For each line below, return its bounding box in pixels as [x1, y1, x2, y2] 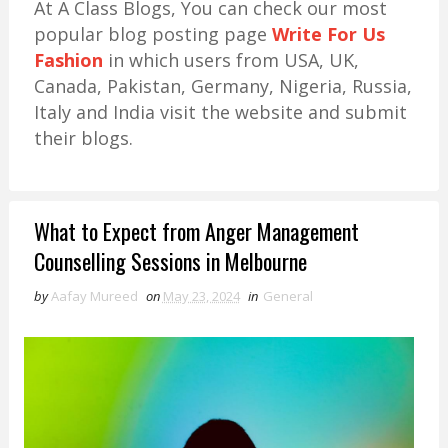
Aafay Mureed [50, 287, 138, 305]
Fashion [33, 48, 103, 72]
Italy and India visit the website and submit [33, 100, 407, 124]
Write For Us [271, 22, 385, 46]
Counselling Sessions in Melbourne [33, 245, 307, 277]
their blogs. [33, 126, 133, 150]
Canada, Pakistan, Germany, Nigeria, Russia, [33, 74, 412, 98]
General [262, 287, 313, 305]
